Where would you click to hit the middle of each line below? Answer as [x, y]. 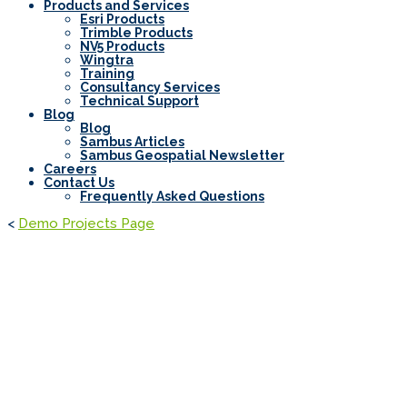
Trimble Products [136, 33]
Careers [70, 169]
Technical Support [139, 101]
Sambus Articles [132, 142]
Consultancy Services [150, 88]
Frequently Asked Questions [172, 197]
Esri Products [122, 20]
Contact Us [79, 183]
